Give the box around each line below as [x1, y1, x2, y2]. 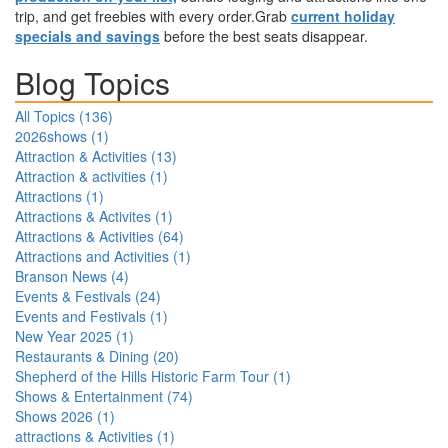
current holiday [291, 6, 395, 27]
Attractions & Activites [15, 206, 151, 227]
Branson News [15, 266, 107, 287]
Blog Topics [15, 61, 170, 105]
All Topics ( [15, 106, 84, 127]
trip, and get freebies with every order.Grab [15, 6, 291, 27]
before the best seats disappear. [160, 26, 368, 47]
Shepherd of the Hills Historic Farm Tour [15, 366, 269, 387]
